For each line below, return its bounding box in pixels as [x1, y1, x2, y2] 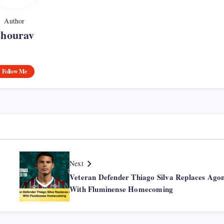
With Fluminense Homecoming [69, 183, 173, 194]
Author [4, 15, 25, 25]
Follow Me [2, 66, 27, 75]
